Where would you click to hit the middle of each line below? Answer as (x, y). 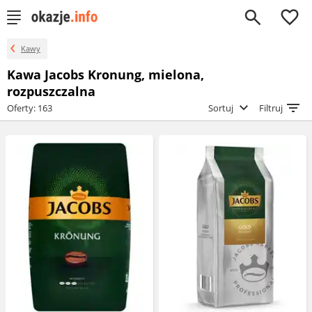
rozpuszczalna (51, 91)
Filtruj (272, 108)
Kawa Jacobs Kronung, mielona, (106, 75)
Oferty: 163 (30, 108)
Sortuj (222, 108)
